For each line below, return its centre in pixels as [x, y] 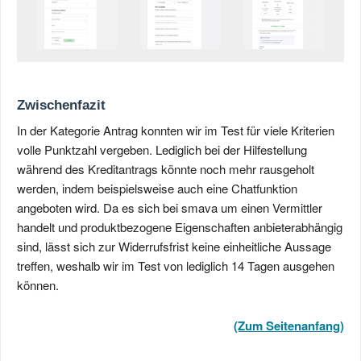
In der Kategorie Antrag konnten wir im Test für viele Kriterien [176, 131]
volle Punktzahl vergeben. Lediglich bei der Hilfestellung [162, 150]
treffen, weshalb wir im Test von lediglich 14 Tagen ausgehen [176, 266]
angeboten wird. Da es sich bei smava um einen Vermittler [170, 208]
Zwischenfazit [61, 105]
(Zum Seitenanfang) [289, 326]
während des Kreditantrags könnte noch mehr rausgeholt [166, 169]
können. [38, 285]
